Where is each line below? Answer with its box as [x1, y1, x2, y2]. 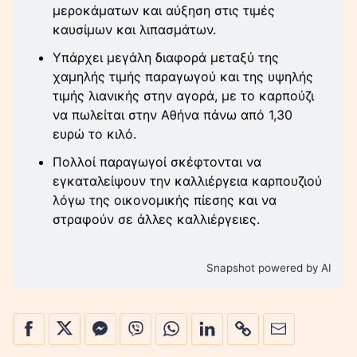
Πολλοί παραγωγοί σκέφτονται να [53, 154, 261, 171]
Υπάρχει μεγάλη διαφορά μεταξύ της [53, 49, 279, 66]
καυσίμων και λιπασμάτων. [53, 21, 216, 37]
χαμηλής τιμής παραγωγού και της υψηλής [53, 69, 313, 85]
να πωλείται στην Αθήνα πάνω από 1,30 [53, 107, 292, 124]
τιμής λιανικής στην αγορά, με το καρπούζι [53, 88, 314, 104]
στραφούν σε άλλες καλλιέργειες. [53, 211, 260, 228]
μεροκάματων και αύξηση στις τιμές [53, 2, 275, 18]
